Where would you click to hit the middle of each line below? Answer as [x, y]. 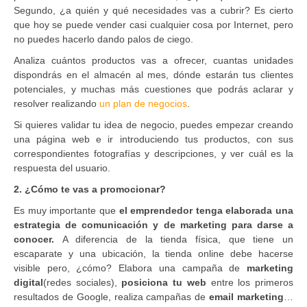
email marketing [247, 296]
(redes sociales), [83, 282]
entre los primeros [250, 282]
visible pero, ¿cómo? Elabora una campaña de [130, 268]
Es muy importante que [66, 210]
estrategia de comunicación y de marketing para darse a [153, 224]
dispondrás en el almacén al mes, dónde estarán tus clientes [153, 74]
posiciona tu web [164, 282]
